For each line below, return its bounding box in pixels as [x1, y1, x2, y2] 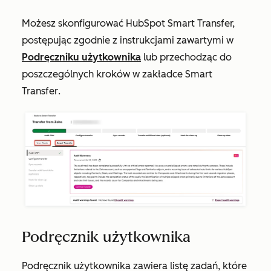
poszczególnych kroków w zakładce [22, 68, 185, 80]
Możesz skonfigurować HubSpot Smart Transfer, [22, 17, 235, 29]
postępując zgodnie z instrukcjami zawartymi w [22, 34, 233, 46]
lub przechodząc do [141, 51, 232, 63]
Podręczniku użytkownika [22, 51, 141, 63]
